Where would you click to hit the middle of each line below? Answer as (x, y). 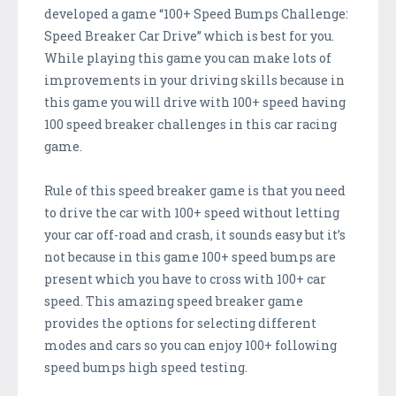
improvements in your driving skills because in (194, 80)
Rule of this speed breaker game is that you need (195, 190)
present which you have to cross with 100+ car (185, 278)
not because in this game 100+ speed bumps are (190, 256)
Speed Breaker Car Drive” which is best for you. (189, 35)
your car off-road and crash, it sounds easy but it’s (195, 234)
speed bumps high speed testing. (146, 367)
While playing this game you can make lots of (188, 57)
